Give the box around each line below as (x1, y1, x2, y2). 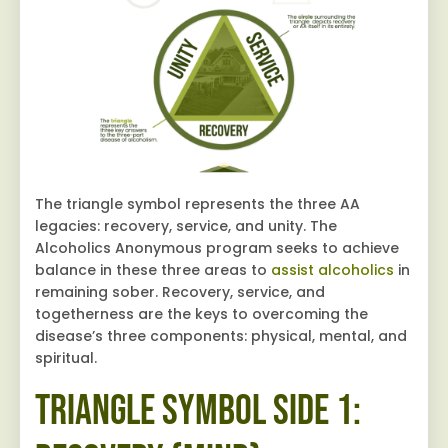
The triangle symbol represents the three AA (35, 194, 360, 215)
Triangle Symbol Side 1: (35, 386, 361, 438)
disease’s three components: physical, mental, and (35, 326, 407, 347)
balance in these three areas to (35, 260, 271, 281)
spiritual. (35, 348, 97, 369)
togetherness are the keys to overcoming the (35, 304, 368, 325)
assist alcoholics (271, 260, 394, 281)
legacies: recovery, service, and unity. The (35, 216, 337, 237)
